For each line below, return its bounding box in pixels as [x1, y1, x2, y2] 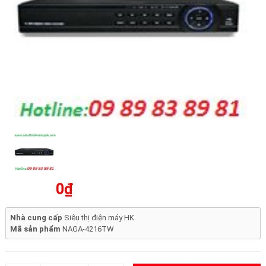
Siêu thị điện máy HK [64, 213, 134, 222]
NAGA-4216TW [62, 224, 114, 233]
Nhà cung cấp [9, 213, 64, 222]
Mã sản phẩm [9, 224, 62, 233]
